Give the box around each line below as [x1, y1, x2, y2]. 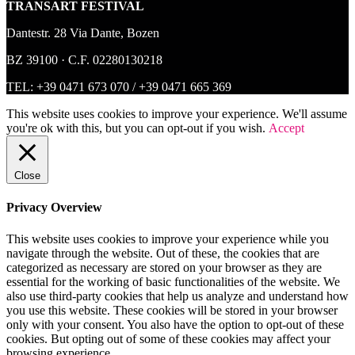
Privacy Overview [6, 200, 102, 215]
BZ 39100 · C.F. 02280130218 [6, 53, 162, 67]
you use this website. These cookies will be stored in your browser [6, 303, 338, 317]
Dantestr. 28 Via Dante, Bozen [6, 26, 159, 40]
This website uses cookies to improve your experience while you [6, 231, 329, 246]
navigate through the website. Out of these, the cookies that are [6, 246, 319, 260]
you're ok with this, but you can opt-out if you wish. [6, 121, 269, 136]
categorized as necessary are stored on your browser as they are [6, 260, 322, 274]
